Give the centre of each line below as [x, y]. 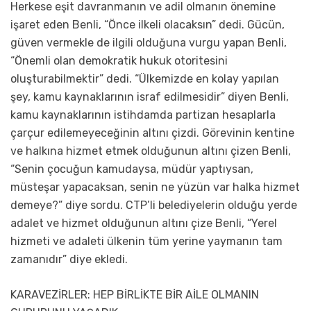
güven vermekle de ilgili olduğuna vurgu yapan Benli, [149, 43]
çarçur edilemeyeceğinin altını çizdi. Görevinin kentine [152, 133]
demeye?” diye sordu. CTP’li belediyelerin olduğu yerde [154, 205]
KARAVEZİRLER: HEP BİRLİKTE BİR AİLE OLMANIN [135, 295]
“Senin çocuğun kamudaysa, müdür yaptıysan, [132, 169]
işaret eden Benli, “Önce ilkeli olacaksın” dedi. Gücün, [148, 25]
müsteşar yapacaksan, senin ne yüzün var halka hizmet [155, 187]
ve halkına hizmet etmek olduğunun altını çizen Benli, [151, 151]
